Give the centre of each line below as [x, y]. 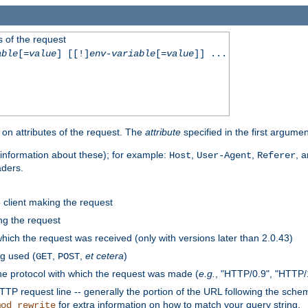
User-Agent [224, 155]
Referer [276, 155]
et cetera [104, 255]
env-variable [122, 53]
